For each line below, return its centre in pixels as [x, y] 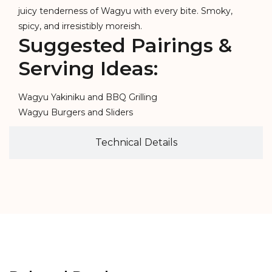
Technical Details [136, 142]
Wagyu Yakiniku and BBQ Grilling [88, 97]
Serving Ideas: [88, 68]
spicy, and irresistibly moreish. [80, 26]
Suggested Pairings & [125, 45]
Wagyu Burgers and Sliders [76, 112]
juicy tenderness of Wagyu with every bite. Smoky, [125, 11]
